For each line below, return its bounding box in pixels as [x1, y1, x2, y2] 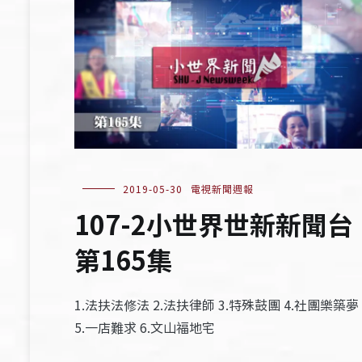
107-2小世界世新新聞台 [74, 205, 353, 243]
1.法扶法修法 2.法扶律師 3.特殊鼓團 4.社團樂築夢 [74, 295, 359, 315]
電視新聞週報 [191, 182, 254, 196]
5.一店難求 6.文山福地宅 [74, 318, 215, 338]
